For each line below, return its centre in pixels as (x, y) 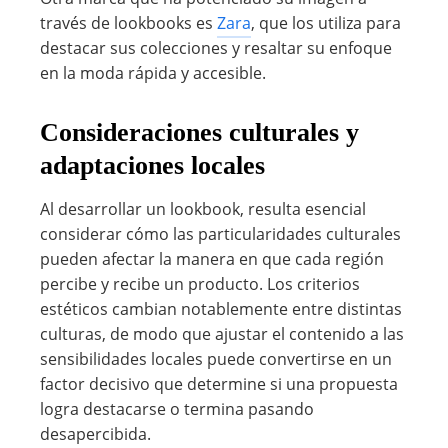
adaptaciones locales (152, 165)
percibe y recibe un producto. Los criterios (200, 284)
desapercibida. (95, 434)
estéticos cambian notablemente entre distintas (221, 309)
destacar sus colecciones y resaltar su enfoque (216, 48)
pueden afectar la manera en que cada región (212, 259)
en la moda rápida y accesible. (153, 73)
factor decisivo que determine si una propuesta (219, 384)
